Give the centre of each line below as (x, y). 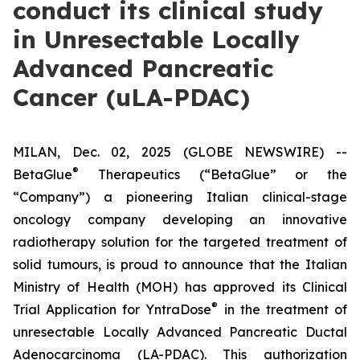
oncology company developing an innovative (180, 219)
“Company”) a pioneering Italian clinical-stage (180, 197)
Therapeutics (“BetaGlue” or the (213, 174)
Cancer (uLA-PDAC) (131, 97)
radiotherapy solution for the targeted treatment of (180, 242)
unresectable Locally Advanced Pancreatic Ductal (180, 332)
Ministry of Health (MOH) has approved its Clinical (180, 287)
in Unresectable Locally (156, 39)
